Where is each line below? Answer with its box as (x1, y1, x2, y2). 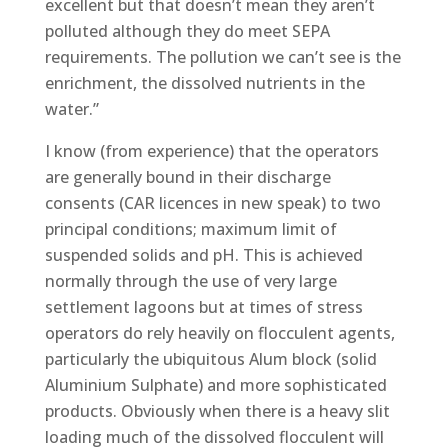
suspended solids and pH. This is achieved (44, 243, 363, 266)
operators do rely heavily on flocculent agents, (44, 321, 395, 344)
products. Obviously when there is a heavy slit (44, 399, 390, 422)
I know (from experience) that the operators (44, 139, 379, 162)
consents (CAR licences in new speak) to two (44, 191, 381, 214)
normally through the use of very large (44, 269, 337, 292)
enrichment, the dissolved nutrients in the (44, 71, 365, 94)
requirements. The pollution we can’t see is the (44, 45, 401, 68)
